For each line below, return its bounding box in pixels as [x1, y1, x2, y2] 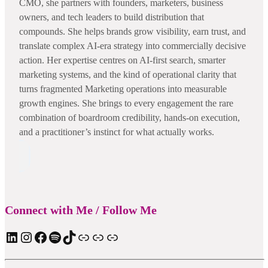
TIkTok [62, 229, 69, 245]
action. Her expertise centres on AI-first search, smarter [19, 54, 226, 65]
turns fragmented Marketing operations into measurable [19, 83, 227, 94]
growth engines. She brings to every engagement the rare [19, 98, 233, 108]
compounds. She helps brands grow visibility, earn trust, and [19, 26, 246, 36]
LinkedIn [4, 229, 11, 245]
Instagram [19, 229, 30, 245]
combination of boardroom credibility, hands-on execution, [19, 112, 240, 123]
